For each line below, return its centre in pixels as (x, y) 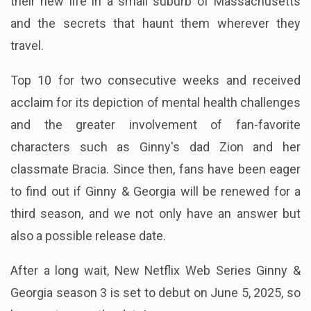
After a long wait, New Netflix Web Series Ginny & (155, 271)
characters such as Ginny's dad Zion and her (155, 147)
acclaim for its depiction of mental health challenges (155, 103)
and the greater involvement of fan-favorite (155, 125)
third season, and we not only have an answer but (155, 214)
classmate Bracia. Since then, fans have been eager (155, 169)
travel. (28, 46)
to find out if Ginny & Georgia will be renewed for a (155, 192)
